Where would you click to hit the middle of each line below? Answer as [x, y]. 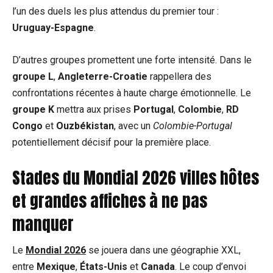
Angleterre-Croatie [103, 76]
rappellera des [179, 76]
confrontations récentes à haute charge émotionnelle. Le [132, 93]
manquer [43, 224]
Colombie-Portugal [193, 126]
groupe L [33, 76]
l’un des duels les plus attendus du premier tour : [115, 11]
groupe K [33, 109]
